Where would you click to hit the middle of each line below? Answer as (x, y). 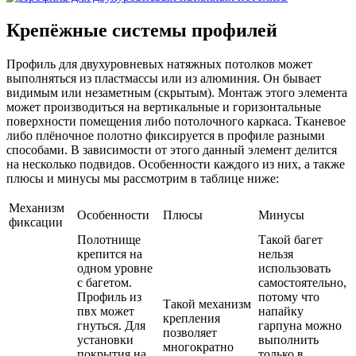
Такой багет (290, 239)
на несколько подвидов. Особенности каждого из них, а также (176, 164)
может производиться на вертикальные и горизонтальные (164, 106)
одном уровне (115, 268)
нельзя (276, 253)
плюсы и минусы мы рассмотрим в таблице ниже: (143, 178)
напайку (281, 311)
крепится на (110, 253)
